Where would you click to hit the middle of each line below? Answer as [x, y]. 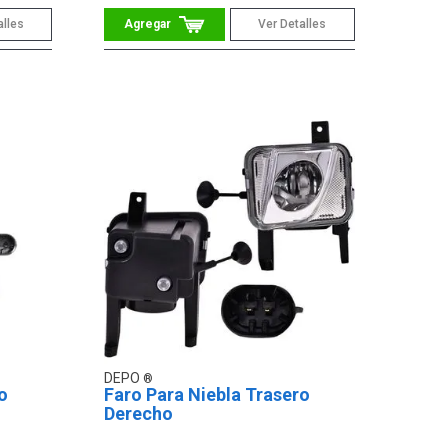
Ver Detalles [292, 23]
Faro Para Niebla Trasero [207, 395]
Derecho [139, 414]
